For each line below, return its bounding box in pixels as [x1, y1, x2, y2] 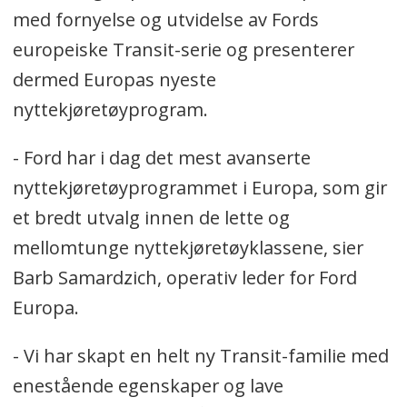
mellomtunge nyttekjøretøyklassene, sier [12, 234, 363, 260]
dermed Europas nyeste [12, 66, 216, 92]
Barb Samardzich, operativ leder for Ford [12, 264, 357, 290]
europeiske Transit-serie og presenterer [12, 36, 354, 62]
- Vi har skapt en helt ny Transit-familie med [12, 342, 389, 368]
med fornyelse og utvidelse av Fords [12, 6, 319, 32]
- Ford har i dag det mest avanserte [12, 144, 311, 170]
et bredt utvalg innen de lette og [12, 204, 290, 230]
